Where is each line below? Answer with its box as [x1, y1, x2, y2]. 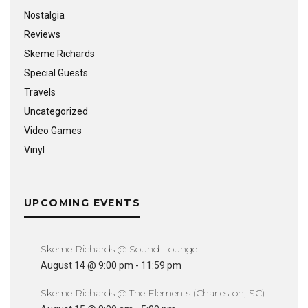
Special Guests [24, 67, 88, 78]
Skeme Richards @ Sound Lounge [41, 243, 197, 255]
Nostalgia [24, 10, 65, 21]
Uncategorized [24, 106, 88, 117]
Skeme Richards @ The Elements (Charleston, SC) [41, 287, 265, 299]
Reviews [24, 29, 60, 40]
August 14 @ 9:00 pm [41, 260, 133, 271]
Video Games [24, 125, 82, 136]
